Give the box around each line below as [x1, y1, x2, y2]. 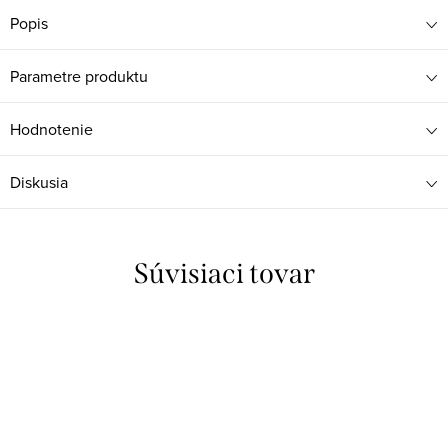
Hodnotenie [10, 118, 93, 141]
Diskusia [10, 171, 68, 194]
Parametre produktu [10, 65, 148, 88]
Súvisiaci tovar [133, 257, 315, 291]
